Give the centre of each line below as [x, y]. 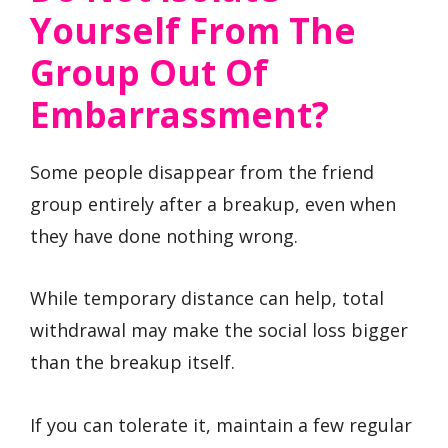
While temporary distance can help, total [207, 298]
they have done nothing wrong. [164, 235]
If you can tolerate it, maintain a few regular [221, 424]
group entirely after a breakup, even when [213, 203]
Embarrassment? [179, 114]
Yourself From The [193, 30]
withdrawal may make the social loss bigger [219, 330]
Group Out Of [149, 72]
